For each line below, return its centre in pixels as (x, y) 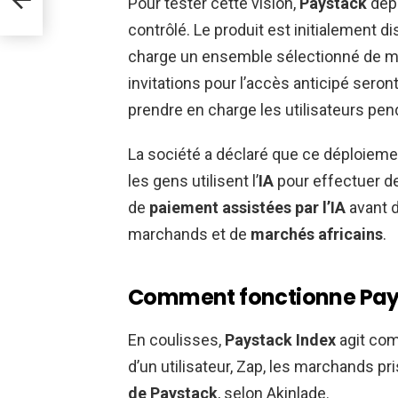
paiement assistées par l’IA (247, 207)
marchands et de (189, 234)
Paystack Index (280, 339)
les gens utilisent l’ (193, 180)
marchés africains (317, 234)
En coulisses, (176, 339)
